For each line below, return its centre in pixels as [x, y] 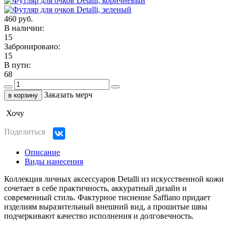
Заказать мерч [68, 95]
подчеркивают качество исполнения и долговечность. [99, 216]
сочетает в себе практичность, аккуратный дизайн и [95, 188]
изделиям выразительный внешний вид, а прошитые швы [106, 207]
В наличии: [24, 28]
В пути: [17, 65]
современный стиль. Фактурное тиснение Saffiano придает [107, 198]
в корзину [23, 95]
